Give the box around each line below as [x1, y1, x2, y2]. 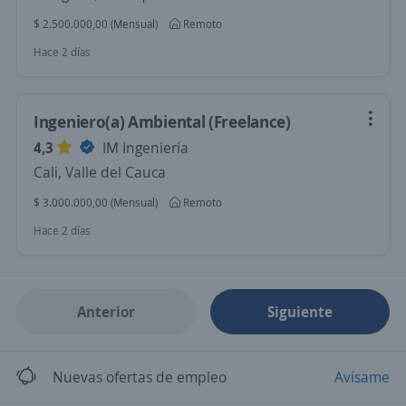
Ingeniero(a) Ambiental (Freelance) [34, 111, 291, 132]
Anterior [76, 302, 135, 322]
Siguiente [267, 302, 333, 322]
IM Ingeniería [99, 138, 188, 158]
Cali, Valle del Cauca [34, 162, 166, 182]
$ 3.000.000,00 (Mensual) [34, 195, 158, 210]
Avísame [334, 367, 390, 387]
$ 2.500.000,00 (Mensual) [34, 16, 158, 32]
